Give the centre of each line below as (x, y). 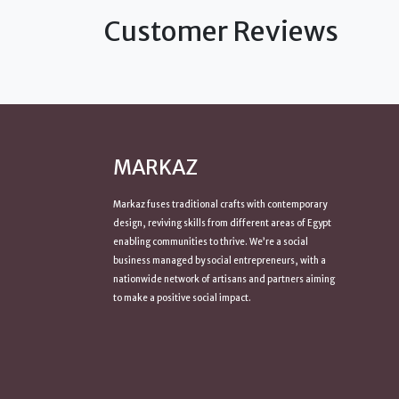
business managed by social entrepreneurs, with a (220, 261)
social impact (220, 298)
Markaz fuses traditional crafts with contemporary (220, 204)
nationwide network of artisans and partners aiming (224, 279)
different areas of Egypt (281, 223)
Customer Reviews (221, 31)
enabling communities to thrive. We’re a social (211, 242)
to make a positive (153, 298)
